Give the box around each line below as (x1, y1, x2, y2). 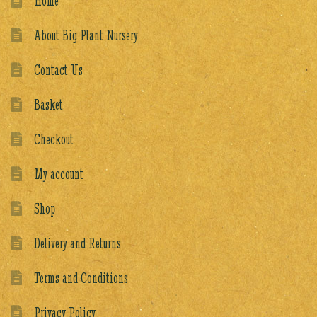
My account (34, 165, 84, 183)
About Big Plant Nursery (34, 26, 139, 45)
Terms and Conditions (34, 269, 129, 287)
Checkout (34, 130, 74, 149)
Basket (34, 96, 64, 114)
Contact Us (34, 61, 83, 79)
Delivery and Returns (34, 234, 122, 253)
